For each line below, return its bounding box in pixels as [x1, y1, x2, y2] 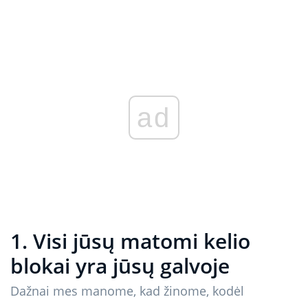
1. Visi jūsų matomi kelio [10, 227, 250, 256]
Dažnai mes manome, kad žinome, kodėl [10, 283, 244, 300]
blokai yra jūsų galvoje [10, 252, 230, 280]
